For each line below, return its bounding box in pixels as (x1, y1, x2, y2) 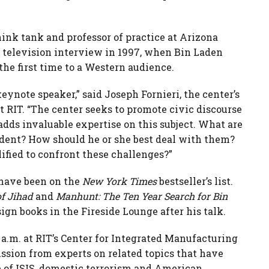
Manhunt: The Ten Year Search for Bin (56, 190, 228, 202)
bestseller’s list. (157, 175, 233, 187)
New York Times (82, 175, 157, 187)
